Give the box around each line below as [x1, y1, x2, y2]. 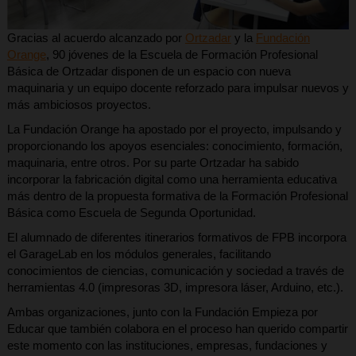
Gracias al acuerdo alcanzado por [6, 31, 185, 45]
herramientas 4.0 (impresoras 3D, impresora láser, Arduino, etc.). [6, 281, 343, 295]
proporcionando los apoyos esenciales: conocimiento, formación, [6, 139, 342, 153]
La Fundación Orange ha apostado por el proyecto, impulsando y [6, 122, 342, 137]
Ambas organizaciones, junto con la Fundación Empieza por [6, 305, 318, 319]
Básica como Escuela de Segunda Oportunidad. [6, 206, 256, 220]
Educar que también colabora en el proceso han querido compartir [6, 322, 348, 336]
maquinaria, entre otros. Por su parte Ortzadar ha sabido [6, 156, 299, 170]
